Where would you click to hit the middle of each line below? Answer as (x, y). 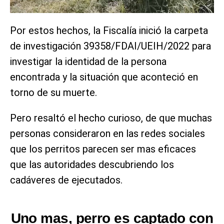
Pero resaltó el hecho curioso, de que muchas (111, 118)
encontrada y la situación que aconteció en (104, 77)
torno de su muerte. (53, 92)
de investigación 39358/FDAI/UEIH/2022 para (110, 46)
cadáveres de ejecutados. (66, 180)
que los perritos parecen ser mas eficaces (103, 149)
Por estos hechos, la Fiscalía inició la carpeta (109, 30)
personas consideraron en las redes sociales (107, 133)
